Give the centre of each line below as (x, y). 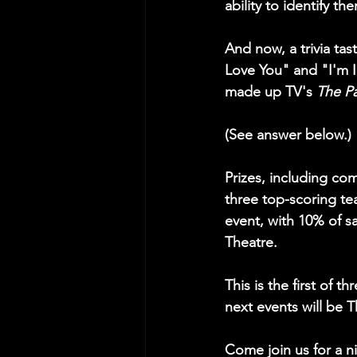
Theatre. (251, 242)
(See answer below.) (290, 135)
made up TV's (271, 92)
